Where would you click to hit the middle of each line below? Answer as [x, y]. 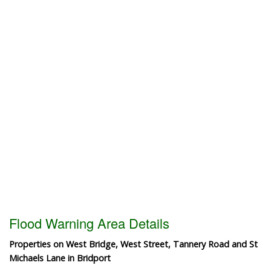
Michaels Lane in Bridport [60, 258]
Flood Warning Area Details [89, 223]
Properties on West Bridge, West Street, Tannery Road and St [133, 244]
